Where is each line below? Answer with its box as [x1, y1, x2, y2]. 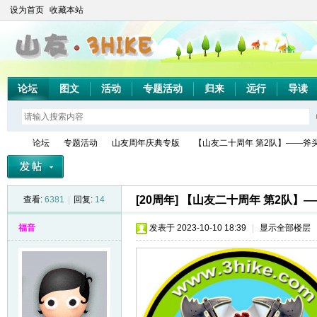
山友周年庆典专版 [111, 138, 180, 148]
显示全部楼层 [259, 223, 311, 233]
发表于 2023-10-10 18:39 [149, 223, 246, 233]
